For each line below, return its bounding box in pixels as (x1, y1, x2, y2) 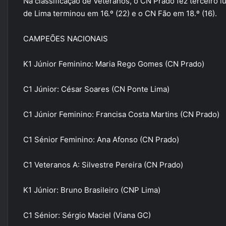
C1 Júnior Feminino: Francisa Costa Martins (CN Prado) (23, 109, 219, 119)
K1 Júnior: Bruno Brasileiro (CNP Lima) (23, 185, 160, 195)
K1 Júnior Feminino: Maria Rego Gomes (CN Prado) (23, 59, 204, 69)
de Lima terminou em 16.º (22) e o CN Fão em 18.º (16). (23, 9, 217, 18)
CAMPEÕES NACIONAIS (23, 34, 108, 43)
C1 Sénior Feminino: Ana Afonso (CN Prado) (23, 135, 179, 144)
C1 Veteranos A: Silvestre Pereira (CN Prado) (23, 160, 183, 169)
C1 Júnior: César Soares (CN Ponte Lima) (23, 84, 169, 94)
